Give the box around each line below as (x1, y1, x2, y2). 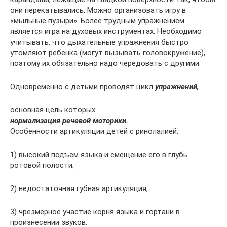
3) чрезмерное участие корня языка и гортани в (10, 207, 180, 217)
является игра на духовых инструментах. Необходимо (10, 27, 202, 36)
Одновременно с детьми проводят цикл (10, 82, 155, 92)
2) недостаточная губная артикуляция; (10, 184, 148, 194)
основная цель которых (10, 105, 95, 115)
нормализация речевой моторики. (10, 116, 128, 126)
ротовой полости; (10, 161, 74, 170)
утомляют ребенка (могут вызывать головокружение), (10, 48, 205, 58)
